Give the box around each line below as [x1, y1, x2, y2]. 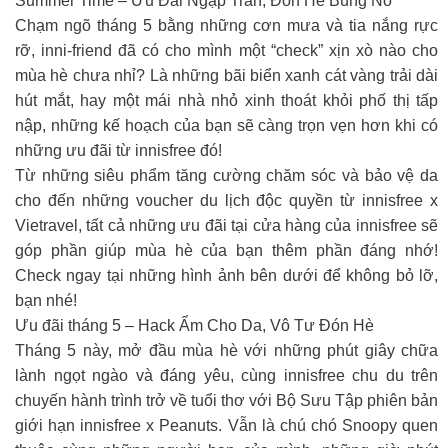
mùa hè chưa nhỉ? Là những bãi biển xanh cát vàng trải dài [15, 67, 438, 85]
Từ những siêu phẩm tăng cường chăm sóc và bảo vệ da [15, 167, 438, 185]
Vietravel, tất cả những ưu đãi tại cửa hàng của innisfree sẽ [15, 217, 438, 235]
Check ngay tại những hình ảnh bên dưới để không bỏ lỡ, [15, 267, 438, 285]
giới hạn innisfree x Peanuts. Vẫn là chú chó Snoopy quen [15, 417, 438, 435]
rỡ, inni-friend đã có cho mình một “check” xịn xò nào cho [15, 42, 438, 60]
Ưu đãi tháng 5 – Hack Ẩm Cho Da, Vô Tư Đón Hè [15, 317, 374, 335]
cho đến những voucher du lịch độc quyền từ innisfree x [15, 192, 438, 210]
